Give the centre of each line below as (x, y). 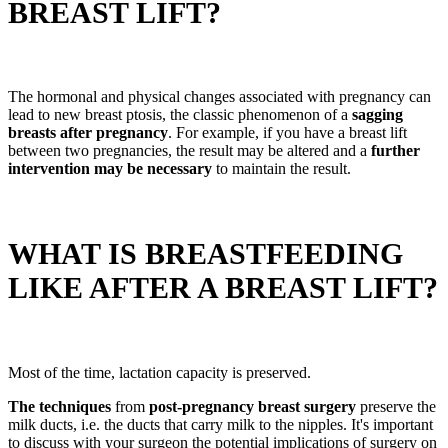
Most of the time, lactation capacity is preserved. (159, 373)
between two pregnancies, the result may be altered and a (189, 151)
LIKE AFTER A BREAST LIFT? (223, 288)
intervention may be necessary (110, 169)
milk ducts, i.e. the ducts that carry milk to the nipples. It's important (220, 425)
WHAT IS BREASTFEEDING (205, 254)
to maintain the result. (281, 169)
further (395, 151)
